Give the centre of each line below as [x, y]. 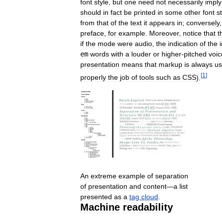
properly [93, 78]
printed [145, 12]
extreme [104, 176]
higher [171, 54]
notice [192, 33]
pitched [195, 54]
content [155, 186]
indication [183, 43]
